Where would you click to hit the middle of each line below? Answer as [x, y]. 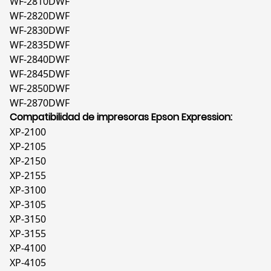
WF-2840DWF [40, 60]
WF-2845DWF [40, 74]
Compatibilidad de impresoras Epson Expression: [121, 117]
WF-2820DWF [40, 16]
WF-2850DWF [40, 89]
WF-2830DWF [40, 31]
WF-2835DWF [40, 45]
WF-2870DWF [40, 103]
